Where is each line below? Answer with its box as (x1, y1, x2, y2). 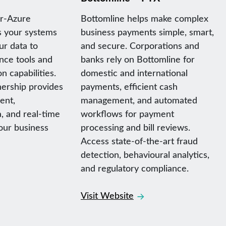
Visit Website (80, 189, 134, 202)
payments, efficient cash (80, 80, 178, 93)
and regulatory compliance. (80, 162, 189, 175)
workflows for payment (80, 107, 174, 120)
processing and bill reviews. (80, 121, 190, 134)
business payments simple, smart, (80, 26, 214, 38)
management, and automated (80, 94, 197, 106)
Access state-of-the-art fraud (80, 135, 198, 147)
